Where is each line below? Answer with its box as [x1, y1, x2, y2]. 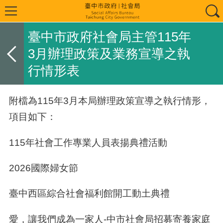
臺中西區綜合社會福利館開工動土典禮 [8, 188, 170, 199]
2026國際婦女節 [8, 162, 78, 173]
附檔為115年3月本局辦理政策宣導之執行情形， [8, 95, 211, 107]
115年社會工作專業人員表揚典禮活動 [8, 136, 167, 148]
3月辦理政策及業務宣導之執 [27, 46, 190, 61]
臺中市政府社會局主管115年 [27, 29, 191, 44]
